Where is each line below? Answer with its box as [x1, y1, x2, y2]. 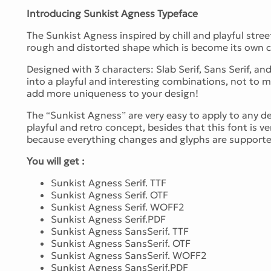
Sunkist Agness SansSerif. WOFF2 [51, 249, 206, 261]
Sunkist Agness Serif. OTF [51, 188, 168, 201]
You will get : [27, 154, 85, 167]
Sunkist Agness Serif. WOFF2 [51, 200, 184, 213]
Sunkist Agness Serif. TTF [51, 176, 166, 189]
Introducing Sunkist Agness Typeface [27, 7, 198, 19]
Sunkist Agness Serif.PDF [51, 212, 166, 225]
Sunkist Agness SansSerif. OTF [51, 237, 191, 249]
